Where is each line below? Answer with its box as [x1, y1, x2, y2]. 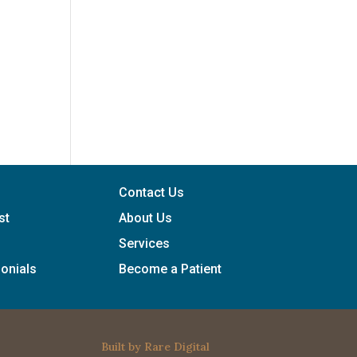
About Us [119, 210, 173, 226]
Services [119, 236, 171, 252]
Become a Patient [119, 261, 222, 277]
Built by [100, 339, 144, 354]
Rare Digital [143, 339, 210, 354]
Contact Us [119, 185, 185, 201]
